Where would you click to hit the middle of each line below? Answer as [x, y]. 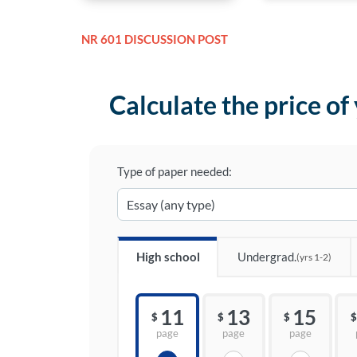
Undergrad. [267, 257]
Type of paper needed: [175, 172]
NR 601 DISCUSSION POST [155, 39]
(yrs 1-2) [314, 257]
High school [168, 257]
